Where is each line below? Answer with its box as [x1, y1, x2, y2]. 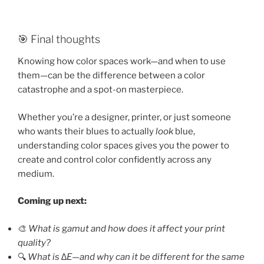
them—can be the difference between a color [18, 70, 205, 81]
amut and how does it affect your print [67, 223, 225, 234]
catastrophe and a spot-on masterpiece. [18, 84, 183, 95]
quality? [18, 237, 51, 248]
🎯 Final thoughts [18, 32, 100, 45]
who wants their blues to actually [18, 126, 156, 137]
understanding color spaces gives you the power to [18, 140, 229, 151]
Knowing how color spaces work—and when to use [18, 56, 226, 67]
